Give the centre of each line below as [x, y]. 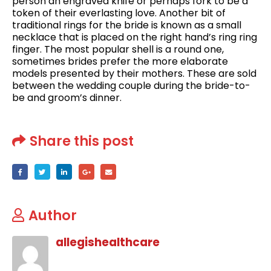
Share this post [82, 141]
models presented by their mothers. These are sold [134, 73]
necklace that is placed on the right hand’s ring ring [135, 37]
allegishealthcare [108, 243]
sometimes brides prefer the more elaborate [120, 61]
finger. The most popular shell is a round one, [118, 49]
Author [53, 216]
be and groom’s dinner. [67, 97]
